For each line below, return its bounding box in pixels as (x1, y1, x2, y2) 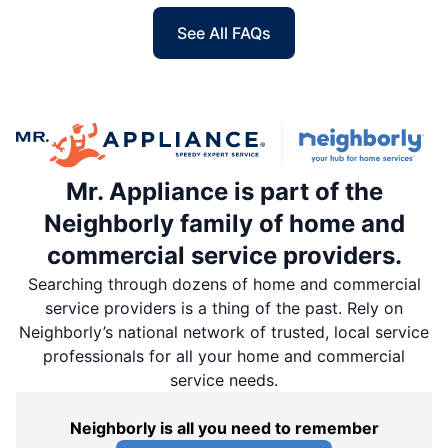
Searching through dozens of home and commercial (27, 274, 421, 295)
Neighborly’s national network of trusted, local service (19, 322, 429, 343)
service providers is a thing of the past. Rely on (45, 298, 403, 319)
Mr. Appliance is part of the (65, 177, 383, 207)
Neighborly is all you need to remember (69, 418, 379, 439)
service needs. (170, 370, 278, 391)
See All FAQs (177, 23, 271, 43)
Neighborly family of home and (43, 209, 405, 239)
